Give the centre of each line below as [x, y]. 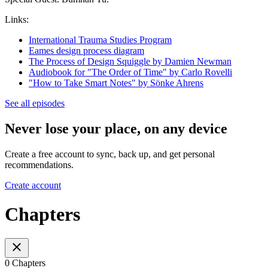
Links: [17, 19]
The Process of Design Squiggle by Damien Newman [130, 61]
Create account [33, 185]
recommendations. [39, 165]
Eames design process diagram [86, 50]
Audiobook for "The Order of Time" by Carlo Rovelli [130, 72]
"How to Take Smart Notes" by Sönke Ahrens [116, 83]
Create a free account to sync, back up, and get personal [110, 154]
